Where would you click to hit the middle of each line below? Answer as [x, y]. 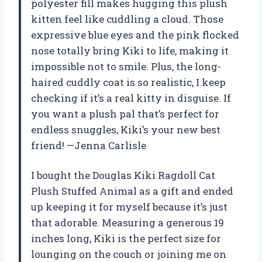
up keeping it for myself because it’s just [129, 206]
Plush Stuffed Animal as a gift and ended [132, 191]
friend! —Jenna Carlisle [89, 145]
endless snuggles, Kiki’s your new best [126, 129]
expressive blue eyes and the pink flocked [135, 35]
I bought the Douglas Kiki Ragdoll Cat [123, 175]
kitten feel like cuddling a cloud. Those [127, 19]
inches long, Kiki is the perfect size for [126, 238]
